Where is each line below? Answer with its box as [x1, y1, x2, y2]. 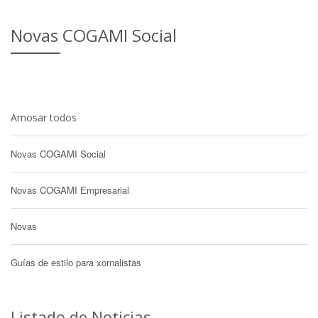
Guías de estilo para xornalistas [11, 256, 141, 269]
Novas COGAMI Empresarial [11, 183, 129, 197]
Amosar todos [11, 111, 77, 124]
